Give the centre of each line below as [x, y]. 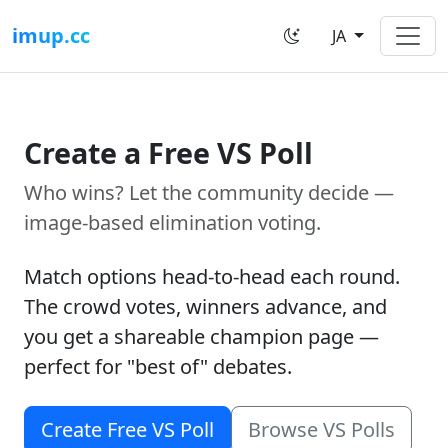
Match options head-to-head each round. [212, 276]
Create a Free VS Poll [168, 152]
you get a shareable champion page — [201, 336]
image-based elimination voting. [172, 222]
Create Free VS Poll [127, 429]
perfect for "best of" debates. [158, 366]
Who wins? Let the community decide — [209, 192]
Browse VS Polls [321, 429]
